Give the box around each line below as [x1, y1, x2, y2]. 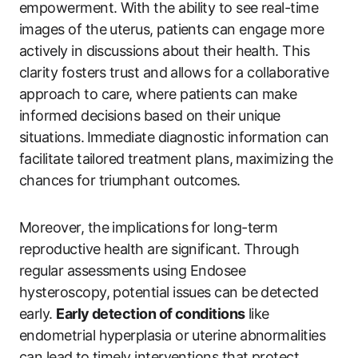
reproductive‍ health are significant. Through [19, 240, 300, 257]
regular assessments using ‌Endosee [19, 261, 246, 279]
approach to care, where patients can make [19, 85, 297, 102]
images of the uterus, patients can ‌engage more [19, 20, 324, 38]
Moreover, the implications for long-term [19, 218, 278, 236]
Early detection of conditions [56, 304, 245, 322]
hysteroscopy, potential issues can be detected [19, 283, 319, 300]
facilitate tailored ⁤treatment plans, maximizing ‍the [19, 149, 333, 167]
